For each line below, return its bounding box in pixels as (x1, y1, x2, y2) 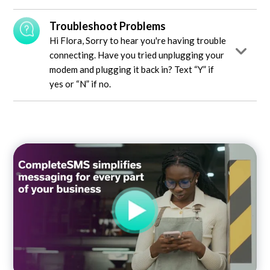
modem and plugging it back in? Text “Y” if (49, 63, 214, 75)
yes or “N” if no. (49, 78, 111, 89)
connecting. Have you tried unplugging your (49, 49, 224, 60)
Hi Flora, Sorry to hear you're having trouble (49, 34, 226, 46)
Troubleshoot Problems (49, 19, 166, 33)
